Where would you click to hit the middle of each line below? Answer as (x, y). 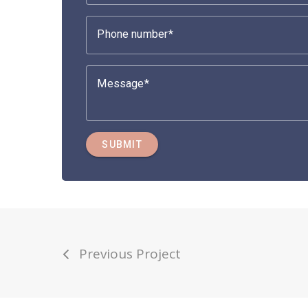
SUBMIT (122, 144)
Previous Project (130, 253)
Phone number (133, 34)
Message (121, 83)
